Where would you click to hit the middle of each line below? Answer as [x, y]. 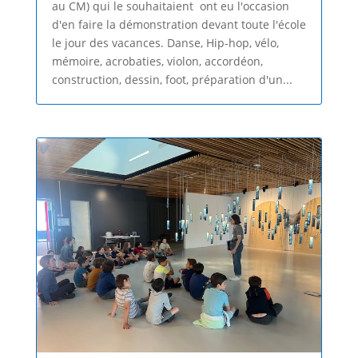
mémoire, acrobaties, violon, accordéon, [157, 62]
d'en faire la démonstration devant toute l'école [179, 25]
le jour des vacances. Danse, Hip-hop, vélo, [165, 43]
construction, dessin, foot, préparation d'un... [172, 80]
